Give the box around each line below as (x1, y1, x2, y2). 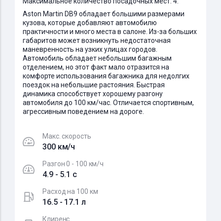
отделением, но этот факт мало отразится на (23, 63, 169, 71)
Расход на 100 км (42, 187, 98, 195)
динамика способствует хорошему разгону (23, 90, 163, 98)
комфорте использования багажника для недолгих (23, 72, 189, 80)
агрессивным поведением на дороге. (23, 108, 144, 115)
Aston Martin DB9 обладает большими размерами (23, 10, 184, 18)
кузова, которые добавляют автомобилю (23, 19, 157, 27)
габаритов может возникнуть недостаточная (23, 37, 171, 44)
